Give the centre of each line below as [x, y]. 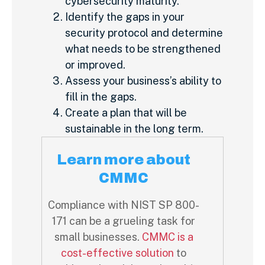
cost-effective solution [117, 253]
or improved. [96, 65]
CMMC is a [166, 237]
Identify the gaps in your [125, 17]
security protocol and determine [144, 33]
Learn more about [124, 160]
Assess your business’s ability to [143, 81]
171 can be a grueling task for [124, 221]
